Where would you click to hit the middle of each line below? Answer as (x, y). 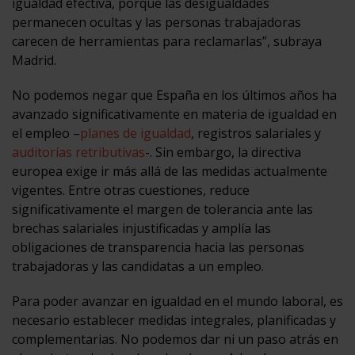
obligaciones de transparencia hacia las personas (158, 247)
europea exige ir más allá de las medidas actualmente (170, 171)
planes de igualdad (136, 133)
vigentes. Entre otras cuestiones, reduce (131, 190)
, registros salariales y (256, 133)
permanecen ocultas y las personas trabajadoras (157, 22)
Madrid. (34, 60)
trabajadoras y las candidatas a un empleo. (138, 266)
